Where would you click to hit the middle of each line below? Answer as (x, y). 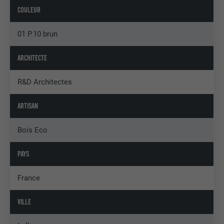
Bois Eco (33, 130)
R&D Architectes (45, 82)
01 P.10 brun (38, 34)
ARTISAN (28, 106)
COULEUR (29, 10)
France (29, 178)
